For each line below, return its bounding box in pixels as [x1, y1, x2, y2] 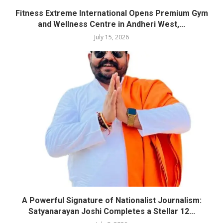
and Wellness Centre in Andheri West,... [38, 19, 185, 29]
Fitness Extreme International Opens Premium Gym [15, 8, 208, 18]
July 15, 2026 [94, 32, 129, 41]
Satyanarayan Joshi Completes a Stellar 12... [28, 206, 195, 216]
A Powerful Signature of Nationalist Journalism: [21, 195, 202, 205]
